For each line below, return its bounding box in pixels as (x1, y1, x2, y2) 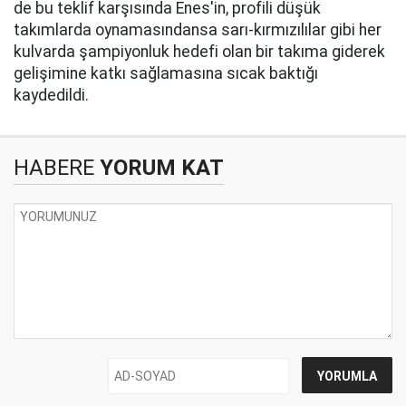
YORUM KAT (94, 155, 224, 180)
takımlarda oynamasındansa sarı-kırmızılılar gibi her (14, 21, 382, 39)
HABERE (14, 155, 94, 180)
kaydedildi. (14, 86, 89, 104)
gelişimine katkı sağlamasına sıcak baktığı (14, 64, 318, 82)
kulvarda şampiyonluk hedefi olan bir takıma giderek (14, 43, 385, 61)
